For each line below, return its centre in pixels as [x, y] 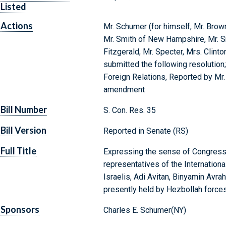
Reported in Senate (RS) [146, 131]
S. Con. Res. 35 [129, 110]
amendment [124, 90]
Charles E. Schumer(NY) [145, 210]
